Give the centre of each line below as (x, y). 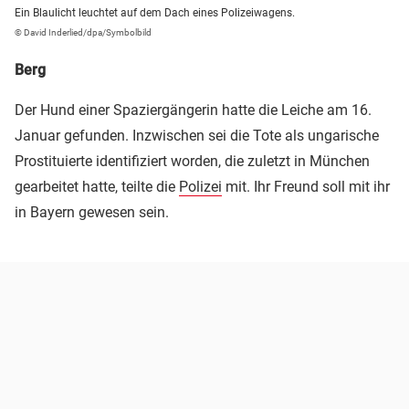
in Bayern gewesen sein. (92, 213)
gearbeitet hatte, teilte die (97, 187)
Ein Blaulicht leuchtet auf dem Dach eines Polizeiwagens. (155, 13)
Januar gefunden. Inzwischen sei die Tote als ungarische (197, 136)
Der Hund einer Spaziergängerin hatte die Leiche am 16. (193, 110)
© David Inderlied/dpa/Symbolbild (83, 33)
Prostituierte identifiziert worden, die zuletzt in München (192, 162)
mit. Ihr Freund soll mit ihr (306, 187)
